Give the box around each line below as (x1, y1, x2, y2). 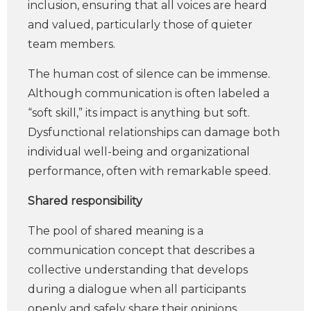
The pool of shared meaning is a (28, 224, 203, 237)
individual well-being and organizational (28, 145, 250, 158)
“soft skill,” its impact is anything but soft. (28, 106, 250, 119)
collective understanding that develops (28, 263, 248, 276)
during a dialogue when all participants (28, 283, 246, 296)
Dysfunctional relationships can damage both (28, 126, 280, 139)
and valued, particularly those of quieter (28, 18, 253, 31)
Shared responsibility (28, 194, 142, 208)
